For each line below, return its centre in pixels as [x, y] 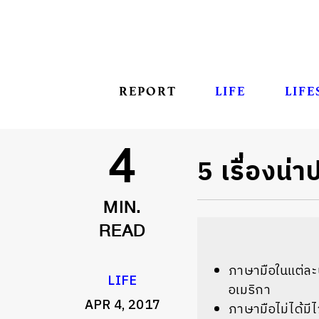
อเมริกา [250, 291]
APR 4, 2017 [122, 306]
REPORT [147, 91]
